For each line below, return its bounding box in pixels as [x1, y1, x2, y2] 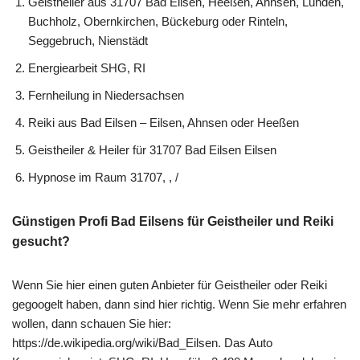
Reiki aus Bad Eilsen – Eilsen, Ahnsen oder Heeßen [28, 115, 299, 129]
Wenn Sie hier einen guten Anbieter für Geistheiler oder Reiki [12, 277, 327, 292]
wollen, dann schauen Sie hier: [12, 316, 171, 330]
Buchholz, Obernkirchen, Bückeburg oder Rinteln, [28, 14, 288, 28]
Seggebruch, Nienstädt [28, 33, 148, 47]
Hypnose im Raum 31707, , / [28, 170, 178, 184]
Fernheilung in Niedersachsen [28, 88, 184, 102]
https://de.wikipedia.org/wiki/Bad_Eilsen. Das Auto [12, 335, 272, 350]
